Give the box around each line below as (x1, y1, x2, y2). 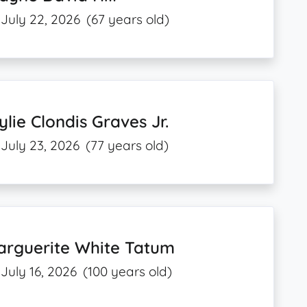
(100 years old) (83, 263, 173, 280)
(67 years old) (86, 10, 170, 27)
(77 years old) (86, 137, 169, 154)
